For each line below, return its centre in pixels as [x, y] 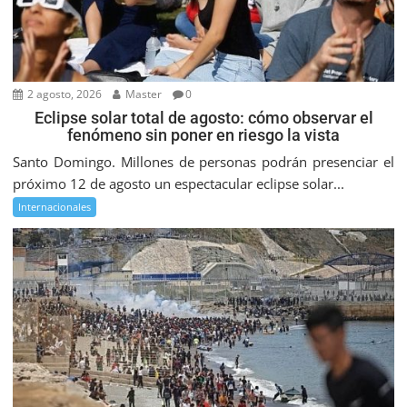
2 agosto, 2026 [64, 94]
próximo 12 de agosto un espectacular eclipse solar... [179, 184]
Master [143, 94]
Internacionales [55, 207]
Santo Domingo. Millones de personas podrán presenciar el [203, 162]
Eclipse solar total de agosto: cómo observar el [203, 118]
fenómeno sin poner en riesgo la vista [203, 135]
